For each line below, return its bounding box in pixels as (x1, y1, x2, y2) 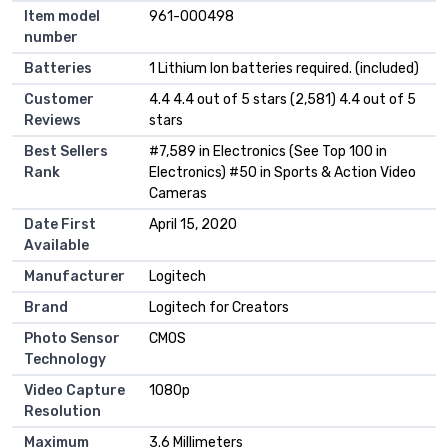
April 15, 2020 (149, 215, 237, 233)
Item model (24, 7, 100, 25)
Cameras (149, 184, 207, 202)
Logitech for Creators (149, 298, 289, 316)
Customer (24, 90, 94, 108)
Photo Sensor (24, 329, 120, 347)
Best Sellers (24, 142, 108, 160)
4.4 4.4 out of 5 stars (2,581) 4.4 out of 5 (149, 90, 416, 108)
